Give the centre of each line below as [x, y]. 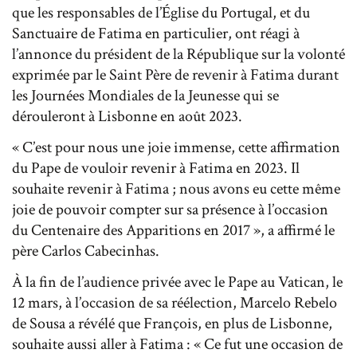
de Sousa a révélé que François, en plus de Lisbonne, [172, 323]
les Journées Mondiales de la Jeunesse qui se [145, 95]
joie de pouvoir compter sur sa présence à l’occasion [170, 209]
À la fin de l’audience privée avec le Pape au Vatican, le [177, 282]
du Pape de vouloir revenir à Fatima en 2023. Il [156, 168]
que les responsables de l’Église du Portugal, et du [161, 12]
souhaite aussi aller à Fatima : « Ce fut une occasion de [177, 344]
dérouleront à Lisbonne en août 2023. [129, 116]
